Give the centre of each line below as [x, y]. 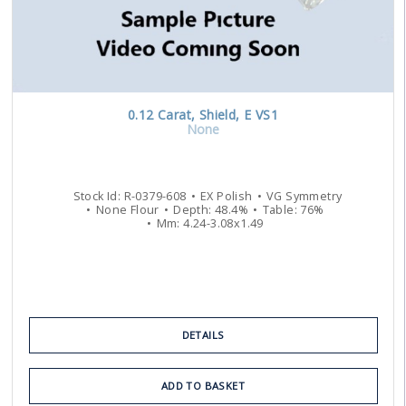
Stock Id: [98, 197]
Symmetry [312, 197]
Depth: [194, 210]
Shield [217, 115]
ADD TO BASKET [203, 386]
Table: [281, 210]
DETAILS [203, 335]
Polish [233, 197]
